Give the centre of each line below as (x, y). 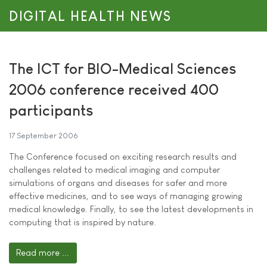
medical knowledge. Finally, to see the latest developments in (131, 209)
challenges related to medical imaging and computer (114, 170)
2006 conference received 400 (114, 89)
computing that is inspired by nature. (83, 222)
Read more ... (43, 253)
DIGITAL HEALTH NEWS (90, 16)
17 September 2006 (44, 136)
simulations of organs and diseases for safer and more (118, 183)
